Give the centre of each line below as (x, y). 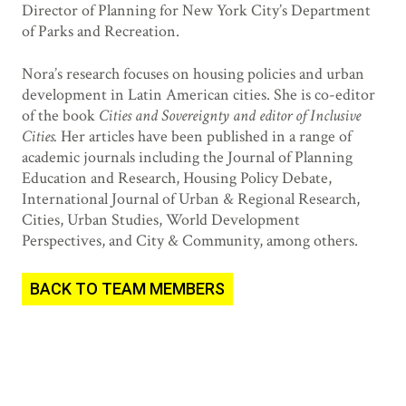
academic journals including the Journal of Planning (187, 157)
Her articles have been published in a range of (206, 136)
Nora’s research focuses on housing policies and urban (193, 73)
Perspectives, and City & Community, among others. (189, 240)
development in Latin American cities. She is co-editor (198, 94)
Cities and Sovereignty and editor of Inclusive (229, 115)
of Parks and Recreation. (100, 31)
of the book (60, 115)
